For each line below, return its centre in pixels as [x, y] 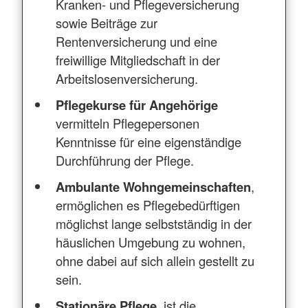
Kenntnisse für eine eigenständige [149, 141]
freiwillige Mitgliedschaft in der [138, 59]
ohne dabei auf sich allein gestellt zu [155, 260]
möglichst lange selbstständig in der [154, 223]
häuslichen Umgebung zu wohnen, [151, 242]
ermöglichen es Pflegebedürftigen [148, 205]
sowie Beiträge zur [107, 22]
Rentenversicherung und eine [137, 41]
